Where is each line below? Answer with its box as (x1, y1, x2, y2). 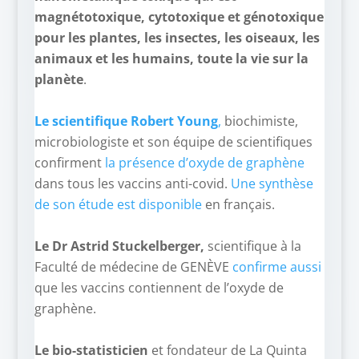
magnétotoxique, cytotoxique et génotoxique (34, 8, 324, 26)
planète (34, 71, 83, 88)
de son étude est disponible (34, 196, 202, 213)
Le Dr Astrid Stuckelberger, (34, 237, 208, 255)
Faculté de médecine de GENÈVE (34, 258, 232, 276)
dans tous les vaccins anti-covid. (34, 175, 231, 192)
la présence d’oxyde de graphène (104, 154, 305, 171)
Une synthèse (230, 175, 313, 192)
